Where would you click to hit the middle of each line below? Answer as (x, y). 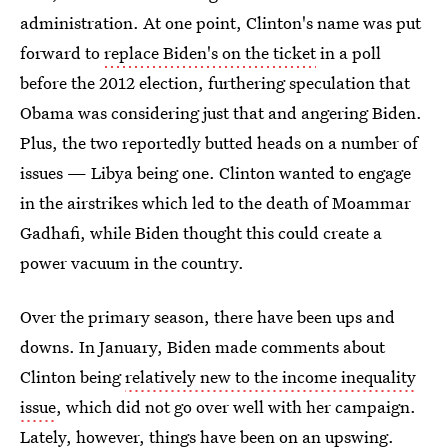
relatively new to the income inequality (270, 376)
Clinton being (72, 376)
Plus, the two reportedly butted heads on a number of (219, 142)
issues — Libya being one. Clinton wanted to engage (215, 172)
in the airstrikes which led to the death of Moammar (215, 202)
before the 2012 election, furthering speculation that (215, 82)
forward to (62, 52)
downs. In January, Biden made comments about (202, 346)
